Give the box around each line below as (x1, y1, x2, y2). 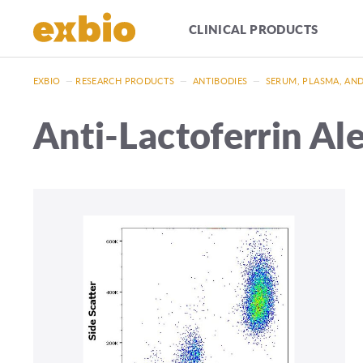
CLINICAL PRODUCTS (188, 19, 318, 37)
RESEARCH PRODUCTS (75, 74, 175, 87)
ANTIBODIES (192, 74, 248, 87)
